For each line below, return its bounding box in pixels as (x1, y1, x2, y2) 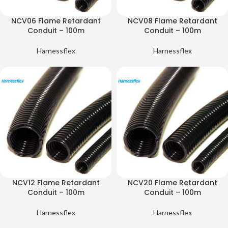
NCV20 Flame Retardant (127, 178, 217, 188)
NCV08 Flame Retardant (127, 16, 217, 26)
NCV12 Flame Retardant (12, 178, 100, 188)
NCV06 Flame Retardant (11, 16, 101, 26)
